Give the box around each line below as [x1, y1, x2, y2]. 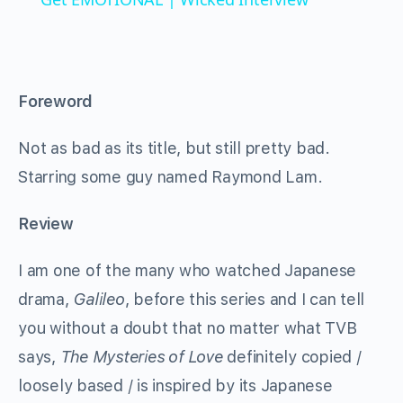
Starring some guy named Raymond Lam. [18, 167, 323, 187]
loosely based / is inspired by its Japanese [18, 376, 333, 396]
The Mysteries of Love [59, 347, 223, 367]
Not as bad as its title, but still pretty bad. [18, 139, 335, 158]
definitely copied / [222, 347, 362, 367]
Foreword [18, 92, 94, 112]
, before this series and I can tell [124, 290, 365, 309]
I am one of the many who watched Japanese [18, 261, 357, 281]
